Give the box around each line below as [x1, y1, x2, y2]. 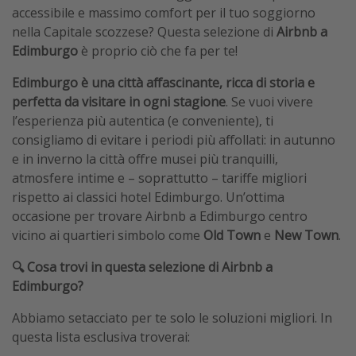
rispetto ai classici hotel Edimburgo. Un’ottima [12, 188, 284, 207]
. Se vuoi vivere [226, 93, 313, 111]
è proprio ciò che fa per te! [78, 42, 238, 60]
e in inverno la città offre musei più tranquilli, [12, 150, 278, 168]
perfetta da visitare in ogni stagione [12, 93, 226, 111]
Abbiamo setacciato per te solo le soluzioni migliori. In [12, 309, 332, 327]
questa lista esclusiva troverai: [12, 328, 190, 346]
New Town [274, 226, 339, 245]
